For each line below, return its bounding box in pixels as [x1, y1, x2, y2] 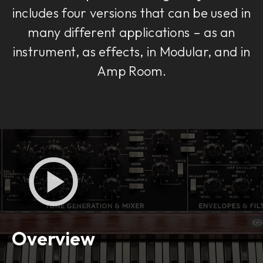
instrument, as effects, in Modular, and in [12, 43, 251, 60]
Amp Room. [97, 62, 166, 79]
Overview [12, 226, 95, 250]
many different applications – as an [28, 23, 235, 41]
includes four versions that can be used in [12, 4, 251, 21]
